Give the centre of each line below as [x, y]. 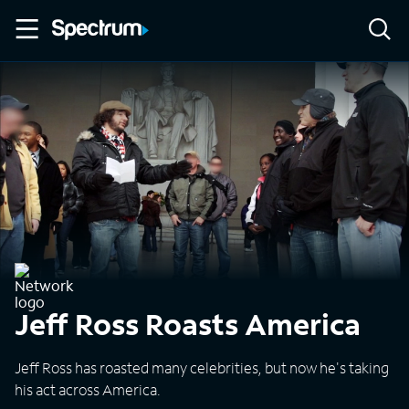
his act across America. [88, 389]
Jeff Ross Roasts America [188, 324]
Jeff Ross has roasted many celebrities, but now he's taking [202, 367]
